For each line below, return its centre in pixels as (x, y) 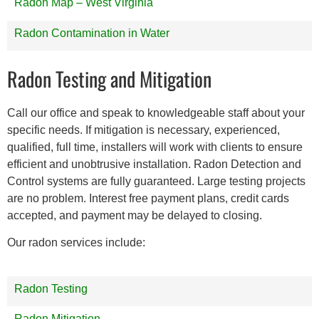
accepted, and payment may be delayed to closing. (135, 215)
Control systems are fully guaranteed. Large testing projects (156, 181)
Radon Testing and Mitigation (109, 78)
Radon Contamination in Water (92, 33)
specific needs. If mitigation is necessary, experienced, (143, 130)
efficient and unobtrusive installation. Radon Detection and (154, 164)
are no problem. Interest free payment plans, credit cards (148, 198)
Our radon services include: (76, 243)
